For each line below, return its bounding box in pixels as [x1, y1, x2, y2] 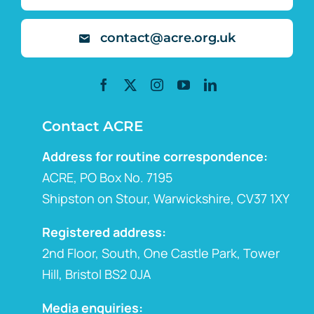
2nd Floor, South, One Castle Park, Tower [42, 245, 280, 261]
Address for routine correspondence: [42, 148, 268, 165]
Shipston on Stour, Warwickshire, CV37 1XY [42, 190, 289, 207]
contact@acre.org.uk [100, 30, 235, 46]
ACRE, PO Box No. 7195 [42, 169, 172, 186]
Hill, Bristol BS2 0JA [42, 266, 151, 282]
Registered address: [42, 224, 166, 240]
